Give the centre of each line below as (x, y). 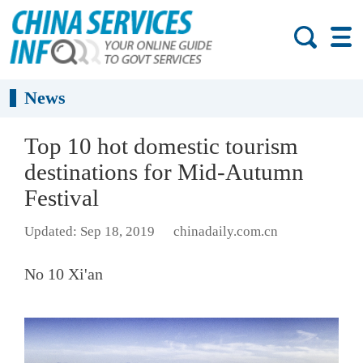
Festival (62, 198)
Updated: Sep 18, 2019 (90, 232)
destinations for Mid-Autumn (164, 172)
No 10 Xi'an (64, 273)
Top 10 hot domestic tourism (161, 146)
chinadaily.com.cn (225, 232)
